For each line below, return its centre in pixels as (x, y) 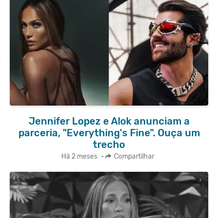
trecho (109, 144)
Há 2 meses (79, 157)
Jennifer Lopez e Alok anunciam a (109, 121)
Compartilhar (134, 157)
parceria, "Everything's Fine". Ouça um (109, 133)
